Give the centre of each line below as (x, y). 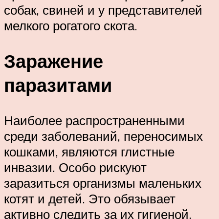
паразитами (58, 85)
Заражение (54, 61)
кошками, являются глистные (89, 151)
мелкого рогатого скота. (71, 26)
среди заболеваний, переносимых (103, 136)
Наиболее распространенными (94, 120)
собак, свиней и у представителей (103, 10)
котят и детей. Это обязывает (90, 198)
